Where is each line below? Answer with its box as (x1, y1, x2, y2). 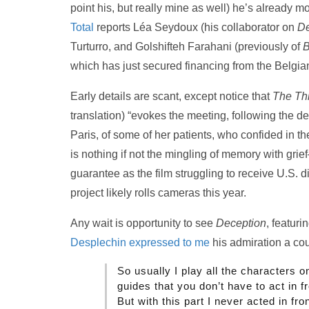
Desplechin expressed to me (70, 237, 210, 248)
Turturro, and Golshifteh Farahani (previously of (70, 41, 303, 52)
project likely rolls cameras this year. (70, 187, 246, 199)
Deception (216, 217, 266, 229)
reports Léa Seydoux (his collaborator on (94, 21, 297, 33)
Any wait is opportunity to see (70, 217, 216, 229)
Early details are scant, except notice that (70, 90, 272, 102)
